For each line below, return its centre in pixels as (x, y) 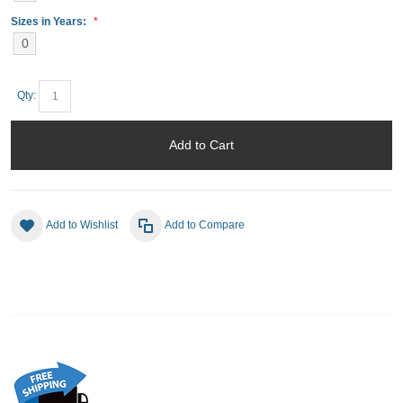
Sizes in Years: (50, 21)
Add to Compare (205, 224)
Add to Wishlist (82, 224)
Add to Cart (201, 144)
